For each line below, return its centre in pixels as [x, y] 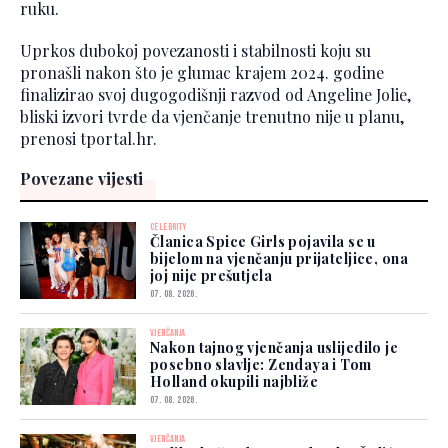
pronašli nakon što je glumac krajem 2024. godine [202, 73]
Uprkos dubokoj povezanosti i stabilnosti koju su [195, 51]
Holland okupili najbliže [234, 382]
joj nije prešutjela [211, 276]
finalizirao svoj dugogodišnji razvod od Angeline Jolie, [215, 95]
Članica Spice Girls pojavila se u [263, 242]
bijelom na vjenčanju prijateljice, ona [279, 259]
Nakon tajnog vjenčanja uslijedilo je [274, 348]
